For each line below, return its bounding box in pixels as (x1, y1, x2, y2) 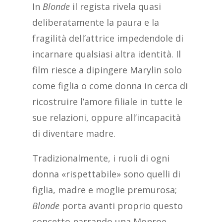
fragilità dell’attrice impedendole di (32, 32, 183, 45)
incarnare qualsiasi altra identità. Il (32, 48, 181, 60)
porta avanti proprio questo (59, 200, 183, 212)
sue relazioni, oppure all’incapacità (32, 111, 181, 124)
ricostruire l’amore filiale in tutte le (32, 96, 182, 108)
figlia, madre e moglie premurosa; (32, 184, 177, 196)
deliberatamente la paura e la (32, 16, 159, 29)
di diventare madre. (32, 127, 115, 140)
